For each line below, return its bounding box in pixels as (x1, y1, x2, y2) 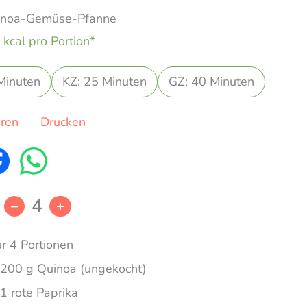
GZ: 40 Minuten (169, 73, 254, 90)
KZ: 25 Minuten (62, 73, 147, 90)
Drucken (40, 113, 86, 130)
